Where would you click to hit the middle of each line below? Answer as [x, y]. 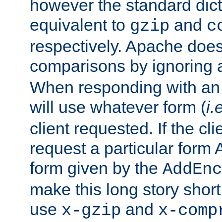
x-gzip [91, 210]
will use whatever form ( [118, 107]
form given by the [96, 168]
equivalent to [80, 25]
